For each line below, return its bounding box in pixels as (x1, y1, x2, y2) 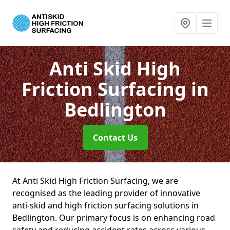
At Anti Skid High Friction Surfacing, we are (12, 175, 178, 186)
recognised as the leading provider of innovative (12, 187, 200, 199)
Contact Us (92, 132, 138, 143)
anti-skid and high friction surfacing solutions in (12, 200, 199, 211)
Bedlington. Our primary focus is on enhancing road (12, 212, 215, 223)
